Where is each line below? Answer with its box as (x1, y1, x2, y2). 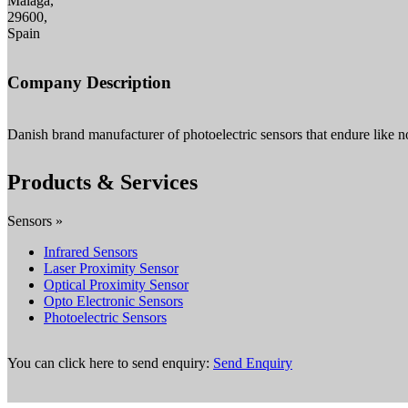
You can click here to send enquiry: (7, 355, 213, 372)
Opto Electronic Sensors (44, 292, 183, 309)
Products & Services (7, 169, 198, 194)
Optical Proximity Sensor (44, 276, 189, 292)
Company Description (7, 73, 171, 93)
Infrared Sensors (44, 243, 138, 260)
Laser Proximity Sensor (44, 260, 178, 276)
